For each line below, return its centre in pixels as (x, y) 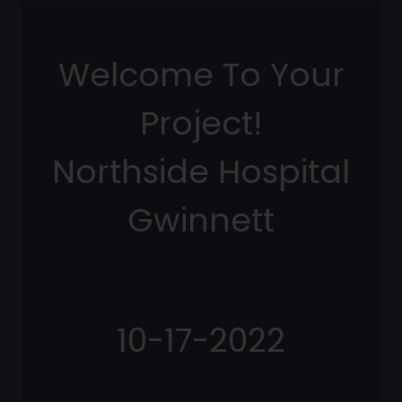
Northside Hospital (201, 172)
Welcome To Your (201, 75)
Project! (201, 124)
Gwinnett (201, 221)
